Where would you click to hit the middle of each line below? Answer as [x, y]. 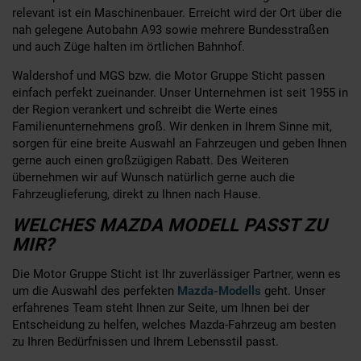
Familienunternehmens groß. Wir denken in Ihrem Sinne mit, [172, 126]
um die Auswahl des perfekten [95, 290]
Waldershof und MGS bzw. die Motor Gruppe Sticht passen [168, 75]
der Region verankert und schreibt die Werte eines [145, 109]
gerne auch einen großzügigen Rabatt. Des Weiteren [150, 160]
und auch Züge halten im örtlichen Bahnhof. [129, 46]
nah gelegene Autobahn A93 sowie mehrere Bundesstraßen [170, 29]
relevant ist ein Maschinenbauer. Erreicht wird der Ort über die [177, 12]
